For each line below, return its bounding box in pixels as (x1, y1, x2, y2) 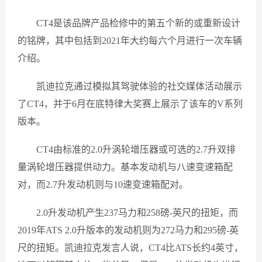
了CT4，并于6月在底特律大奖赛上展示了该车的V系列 (18, 99, 243, 109)
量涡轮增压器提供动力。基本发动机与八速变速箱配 (18, 162, 233, 172)
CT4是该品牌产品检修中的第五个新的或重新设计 (36, 18, 240, 28)
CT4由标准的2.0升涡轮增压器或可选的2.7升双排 (36, 144, 236, 154)
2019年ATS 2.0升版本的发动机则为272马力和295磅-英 (18, 225, 239, 235)
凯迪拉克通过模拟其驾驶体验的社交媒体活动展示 (36, 81, 242, 91)
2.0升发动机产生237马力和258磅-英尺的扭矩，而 (36, 208, 238, 218)
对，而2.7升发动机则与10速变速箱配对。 (18, 180, 188, 189)
